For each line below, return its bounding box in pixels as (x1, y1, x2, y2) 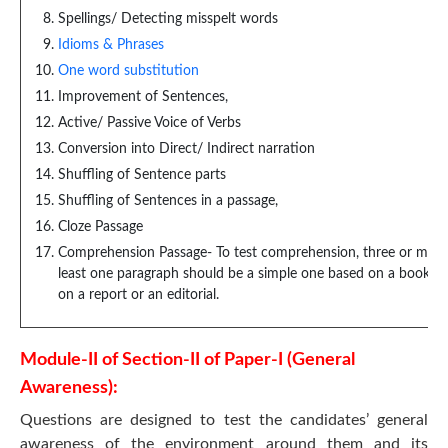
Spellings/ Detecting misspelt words (58, 12, 278, 26)
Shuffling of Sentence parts (58, 168, 226, 182)
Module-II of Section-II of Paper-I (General (20, 351, 355, 369)
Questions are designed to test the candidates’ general (20, 412, 428, 428)
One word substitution (58, 64, 199, 78)
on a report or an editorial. (58, 288, 219, 302)
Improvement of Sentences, (58, 90, 228, 104)
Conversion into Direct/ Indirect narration (58, 142, 315, 156)
